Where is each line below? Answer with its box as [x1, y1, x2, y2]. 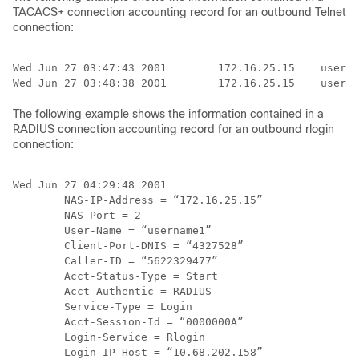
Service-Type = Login [13, 301, 192, 313]
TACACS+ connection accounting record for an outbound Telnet [13, 6, 346, 18]
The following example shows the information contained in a [13, 107, 324, 120]
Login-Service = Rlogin [13, 331, 205, 343]
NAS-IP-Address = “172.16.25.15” [13, 194, 263, 206]
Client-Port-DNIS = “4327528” [13, 240, 244, 252]
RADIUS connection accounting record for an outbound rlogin [13, 123, 334, 135]
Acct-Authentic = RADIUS [13, 285, 212, 297]
